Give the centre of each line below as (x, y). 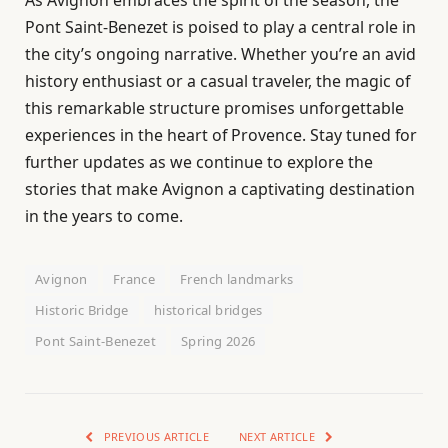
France (134, 278)
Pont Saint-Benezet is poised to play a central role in (220, 26)
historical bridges (208, 309)
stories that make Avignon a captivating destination (220, 188)
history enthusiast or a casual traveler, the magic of (217, 80)
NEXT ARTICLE (279, 436)
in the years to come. (104, 215)
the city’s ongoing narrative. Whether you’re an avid (220, 53)
